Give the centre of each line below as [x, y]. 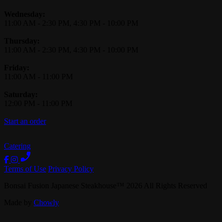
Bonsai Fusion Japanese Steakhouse [60, 185]
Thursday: [22, 41]
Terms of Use [25, 168]
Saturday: [21, 94]
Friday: [17, 67]
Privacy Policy [71, 168]
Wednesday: [25, 14]
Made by [19, 202]
